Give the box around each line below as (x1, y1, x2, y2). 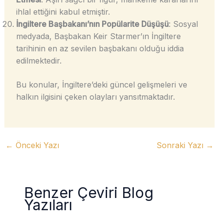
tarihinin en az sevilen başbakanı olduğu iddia (16, 44, 184, 54)
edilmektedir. (16, 56, 62, 66)
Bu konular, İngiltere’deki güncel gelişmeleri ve (16, 80, 187, 90)
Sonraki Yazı (156, 140, 206, 150)
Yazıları (23, 196, 72, 214)
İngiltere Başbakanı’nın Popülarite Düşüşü (16, 19, 169, 29)
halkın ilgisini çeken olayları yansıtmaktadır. (16, 92, 175, 102)
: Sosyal (168, 19, 198, 29)
